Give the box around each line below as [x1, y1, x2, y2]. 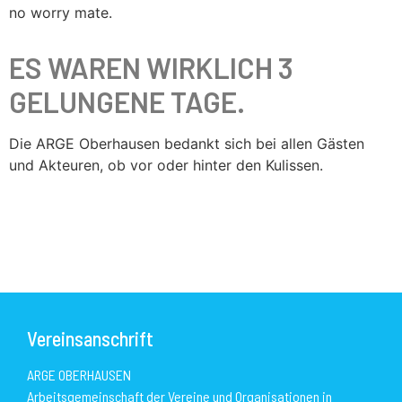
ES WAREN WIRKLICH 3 [9, 50, 293, 84]
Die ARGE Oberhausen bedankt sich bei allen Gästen [9, 135, 364, 153]
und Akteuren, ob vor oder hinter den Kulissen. [9, 156, 323, 174]
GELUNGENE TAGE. [9, 84, 245, 118]
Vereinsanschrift [27, 327, 153, 350]
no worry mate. [9, 4, 112, 22]
